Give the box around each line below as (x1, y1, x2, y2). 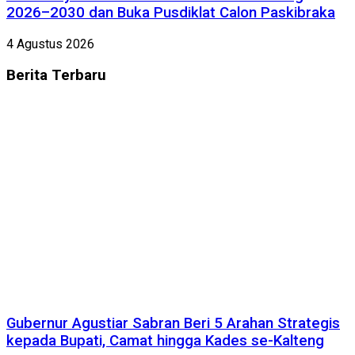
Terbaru (48, 66, 106, 84)
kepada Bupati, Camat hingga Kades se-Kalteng (6, 331, 324, 349)
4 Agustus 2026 (6, 36, 94, 52)
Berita (6, 66, 48, 84)
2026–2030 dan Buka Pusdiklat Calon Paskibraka (6, 4, 335, 22)
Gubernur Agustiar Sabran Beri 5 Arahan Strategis (6, 314, 340, 332)
